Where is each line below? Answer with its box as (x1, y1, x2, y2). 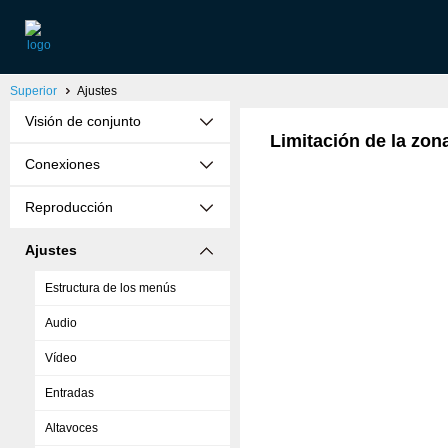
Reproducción (25, 199, 113, 215)
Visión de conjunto (25, 113, 141, 129)
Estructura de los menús (45, 281, 176, 295)
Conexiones (25, 156, 100, 172)
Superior (10, 84, 57, 98)
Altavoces (45, 421, 98, 435)
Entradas (45, 386, 94, 400)
